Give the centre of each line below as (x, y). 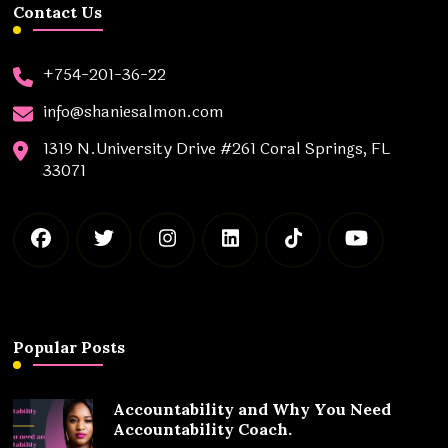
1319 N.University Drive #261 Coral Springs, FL (217, 148)
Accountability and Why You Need (252, 408)
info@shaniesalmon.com (134, 111)
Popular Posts (69, 346)
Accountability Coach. (203, 428)
